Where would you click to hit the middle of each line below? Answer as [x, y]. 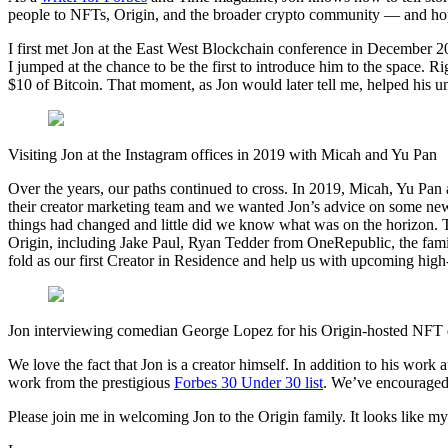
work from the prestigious [91, 383]
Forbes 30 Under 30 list [248, 383]
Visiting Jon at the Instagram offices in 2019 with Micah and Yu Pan [222, 155]
